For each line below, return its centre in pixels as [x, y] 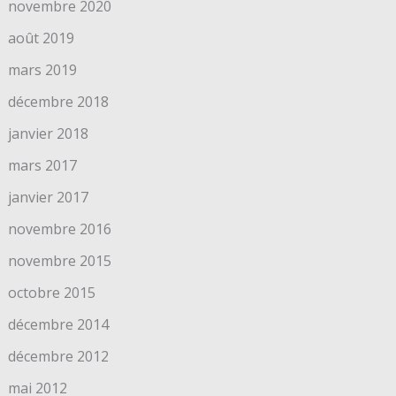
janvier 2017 [48, 198]
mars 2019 [42, 70]
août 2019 [41, 38]
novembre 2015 [59, 261]
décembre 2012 [58, 357]
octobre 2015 [51, 293]
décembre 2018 [58, 102]
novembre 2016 [59, 229]
